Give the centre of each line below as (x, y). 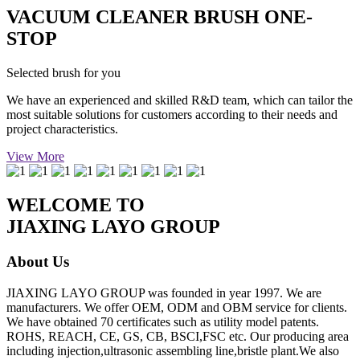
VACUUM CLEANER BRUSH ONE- (160, 16)
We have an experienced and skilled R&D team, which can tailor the (180, 100)
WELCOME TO (76, 205)
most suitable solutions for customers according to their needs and (172, 114)
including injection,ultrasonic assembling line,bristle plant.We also (173, 351)
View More (35, 156)
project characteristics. (62, 129)
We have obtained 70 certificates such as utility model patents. (163, 322)
